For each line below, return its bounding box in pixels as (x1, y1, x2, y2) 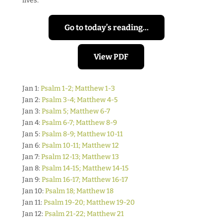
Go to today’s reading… (64, 23, 149, 32)
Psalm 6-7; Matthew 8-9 (41, 118, 117, 127)
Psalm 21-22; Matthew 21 (44, 210, 124, 218)
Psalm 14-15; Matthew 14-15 (41, 164, 129, 172)
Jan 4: (22, 118, 42, 127)
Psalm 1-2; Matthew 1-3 (40, 84, 115, 93)
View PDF (93, 52, 128, 61)
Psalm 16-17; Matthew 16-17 (41, 175, 128, 184)
